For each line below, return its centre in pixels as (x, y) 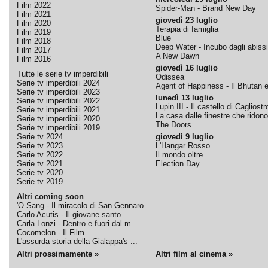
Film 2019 (33, 32)
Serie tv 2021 (39, 164)
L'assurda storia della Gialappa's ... (77, 241)
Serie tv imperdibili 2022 (58, 101)
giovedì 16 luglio (186, 68)
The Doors (173, 125)
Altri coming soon (50, 197)
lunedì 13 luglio (184, 98)
